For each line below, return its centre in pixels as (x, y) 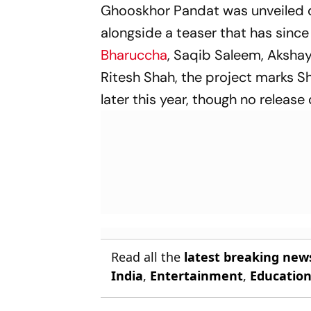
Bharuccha (134, 54)
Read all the (148, 257)
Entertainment (197, 275)
